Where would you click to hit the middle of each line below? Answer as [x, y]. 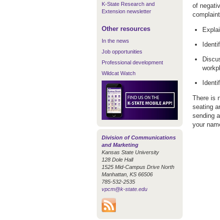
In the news [115, 41]
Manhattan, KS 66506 [127, 174]
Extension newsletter [126, 11]
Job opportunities [122, 52]
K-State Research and [128, 4]
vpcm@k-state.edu [124, 189]
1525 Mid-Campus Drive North [138, 167]
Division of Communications [139, 137]
